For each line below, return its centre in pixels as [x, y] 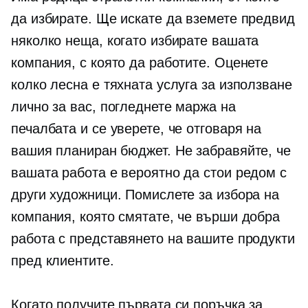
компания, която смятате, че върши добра [146, 217]
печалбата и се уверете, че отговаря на [136, 129]
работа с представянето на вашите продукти [153, 239]
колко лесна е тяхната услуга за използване [152, 85]
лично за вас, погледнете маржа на [123, 107]
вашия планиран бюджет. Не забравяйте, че [151, 151]
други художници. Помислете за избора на [145, 195]
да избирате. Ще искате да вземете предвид [153, 19]
